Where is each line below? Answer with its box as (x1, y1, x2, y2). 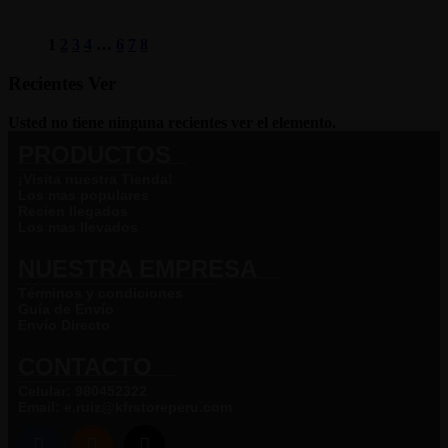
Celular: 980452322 (18, 382, 147, 399)
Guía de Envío (18, 300, 114, 317)
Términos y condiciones (18, 284, 183, 301)
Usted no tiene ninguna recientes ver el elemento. (8, 113, 336, 131)
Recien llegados (18, 202, 128, 219)
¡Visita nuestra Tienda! (18, 170, 173, 187)
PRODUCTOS (18, 140, 171, 168)
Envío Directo (18, 316, 110, 333)
